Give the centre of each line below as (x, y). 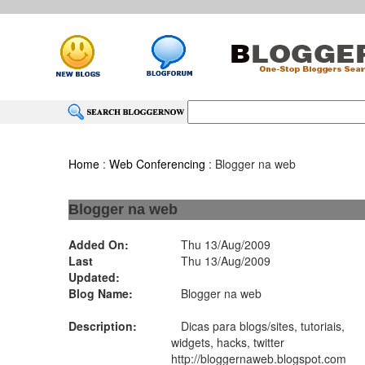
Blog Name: (101, 293)
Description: (103, 326)
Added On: (99, 244)
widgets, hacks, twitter (228, 342)
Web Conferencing (158, 164)
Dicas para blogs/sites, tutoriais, (258, 326)
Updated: (95, 277)
